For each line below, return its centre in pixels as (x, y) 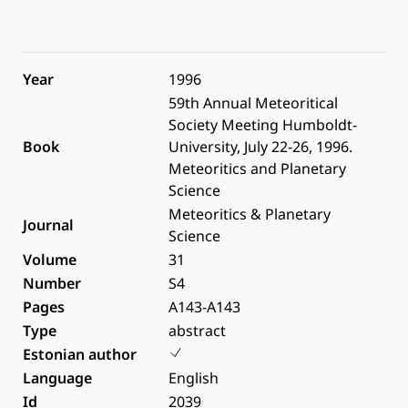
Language (57, 378)
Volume (50, 260)
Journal (48, 225)
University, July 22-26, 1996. (260, 147)
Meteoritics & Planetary (250, 214)
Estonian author (80, 354)
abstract (197, 331)
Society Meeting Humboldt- (263, 125)
